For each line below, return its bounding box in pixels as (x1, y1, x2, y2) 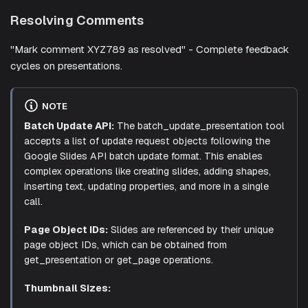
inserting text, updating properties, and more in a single (23, 180, 269, 193)
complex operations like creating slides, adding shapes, (23, 165, 271, 178)
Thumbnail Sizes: (23, 281, 111, 294)
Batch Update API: (23, 120, 114, 133)
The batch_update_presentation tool (113, 120, 285, 133)
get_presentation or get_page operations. (23, 253, 213, 266)
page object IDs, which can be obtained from (23, 238, 227, 251)
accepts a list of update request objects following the (23, 135, 270, 148)
